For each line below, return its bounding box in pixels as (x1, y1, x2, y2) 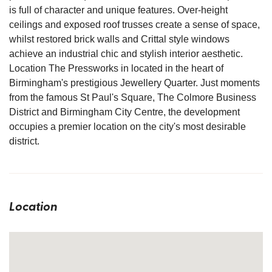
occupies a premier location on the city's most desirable (9, 121, 246, 132)
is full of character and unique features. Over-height (9, 5, 228, 15)
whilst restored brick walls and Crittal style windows (9, 34, 229, 44)
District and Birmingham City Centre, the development (9, 107, 240, 117)
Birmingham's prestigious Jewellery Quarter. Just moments (9, 78, 260, 88)
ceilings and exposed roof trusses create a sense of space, (9, 19, 260, 30)
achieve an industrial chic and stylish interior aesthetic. (9, 49, 243, 59)
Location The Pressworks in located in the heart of (9, 63, 223, 73)
